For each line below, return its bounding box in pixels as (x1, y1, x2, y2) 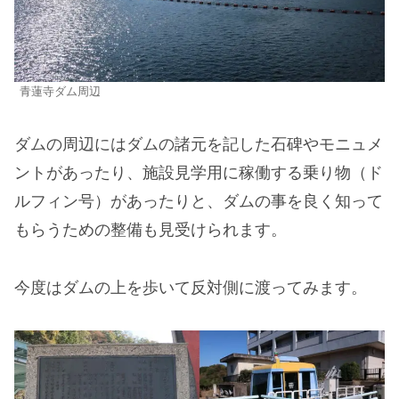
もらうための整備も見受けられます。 (14, 221, 287, 240)
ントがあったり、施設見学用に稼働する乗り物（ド (14, 164, 383, 183)
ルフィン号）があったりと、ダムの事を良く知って (14, 192, 383, 211)
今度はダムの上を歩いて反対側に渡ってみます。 (14, 278, 367, 297)
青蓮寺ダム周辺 (20, 85, 101, 98)
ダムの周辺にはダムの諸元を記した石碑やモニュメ (14, 135, 383, 154)
